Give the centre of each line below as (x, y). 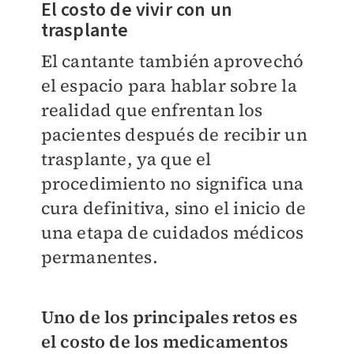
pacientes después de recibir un (174, 134)
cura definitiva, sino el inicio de (173, 207)
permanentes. (99, 256)
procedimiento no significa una (172, 183)
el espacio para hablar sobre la (169, 85)
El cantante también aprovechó (172, 60)
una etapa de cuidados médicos (172, 232)
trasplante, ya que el (126, 158)
